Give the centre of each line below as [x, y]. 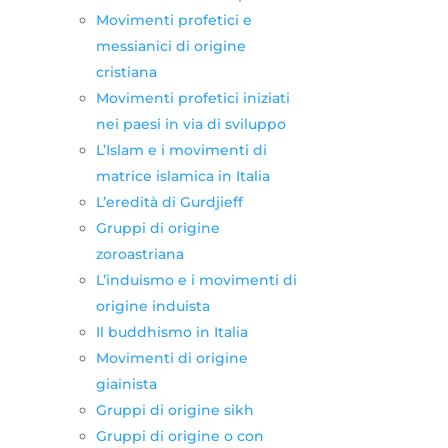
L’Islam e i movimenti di [181, 149]
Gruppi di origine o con [179, 435]
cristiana [126, 71]
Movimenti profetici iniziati [192, 97]
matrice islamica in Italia [182, 175]
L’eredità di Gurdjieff [169, 201]
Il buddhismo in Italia [171, 331]
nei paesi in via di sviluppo [190, 123]
